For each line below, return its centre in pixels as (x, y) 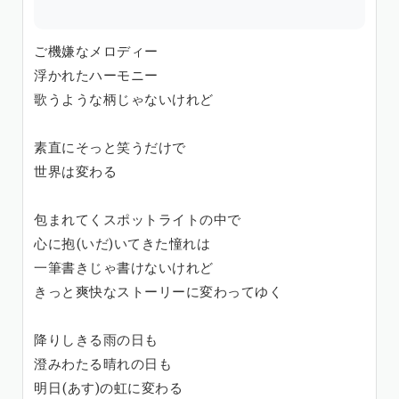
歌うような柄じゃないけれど (124, 100)
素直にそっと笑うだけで (110, 148)
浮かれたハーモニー (96, 76)
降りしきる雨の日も (96, 340)
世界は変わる (75, 172)
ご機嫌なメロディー (96, 52)
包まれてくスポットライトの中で (138, 220)
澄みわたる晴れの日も (103, 364)
